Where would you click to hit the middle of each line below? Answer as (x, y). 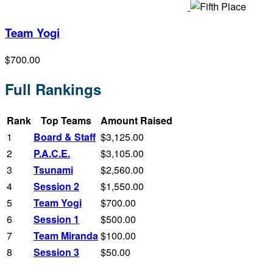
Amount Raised (136, 120)
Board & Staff (65, 136)
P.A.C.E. (52, 153)
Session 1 (56, 219)
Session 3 (56, 252)
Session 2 (56, 186)
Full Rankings (53, 89)
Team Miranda (66, 235)
